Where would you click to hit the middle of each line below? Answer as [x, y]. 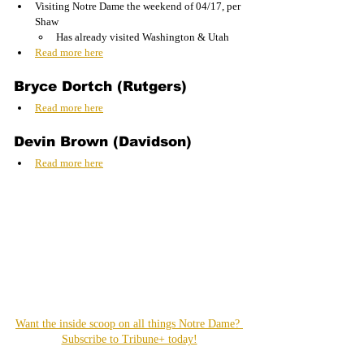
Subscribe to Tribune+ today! [129, 339]
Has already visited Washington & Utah [143, 37]
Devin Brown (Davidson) [103, 141]
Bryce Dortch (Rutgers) [100, 86]
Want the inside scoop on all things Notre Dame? [129, 323]
